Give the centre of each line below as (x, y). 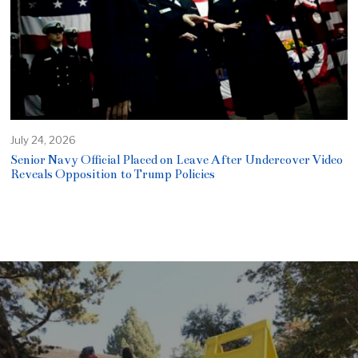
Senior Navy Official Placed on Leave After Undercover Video (177, 159)
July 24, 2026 (44, 139)
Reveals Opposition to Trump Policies (113, 174)
